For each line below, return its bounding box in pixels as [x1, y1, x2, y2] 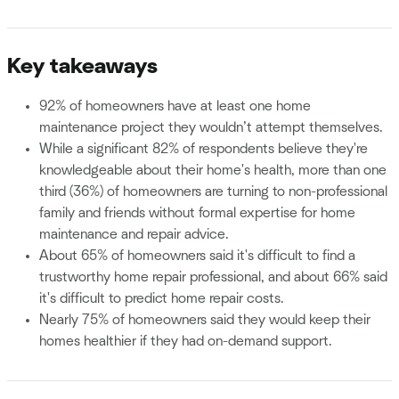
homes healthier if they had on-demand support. [39, 334, 332, 349]
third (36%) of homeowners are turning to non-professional [39, 184, 387, 199]
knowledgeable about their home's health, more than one [39, 163, 387, 178]
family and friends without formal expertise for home [39, 206, 355, 221]
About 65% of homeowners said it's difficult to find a [39, 248, 355, 264]
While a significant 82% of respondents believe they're [39, 142, 368, 157]
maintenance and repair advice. [39, 227, 229, 242]
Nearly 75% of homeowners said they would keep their [39, 313, 370, 328]
